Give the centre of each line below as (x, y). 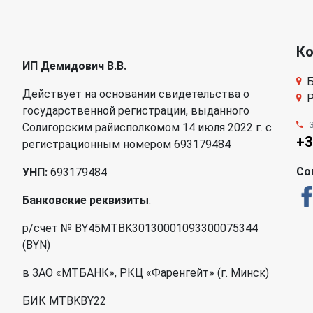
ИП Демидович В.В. (74, 66)
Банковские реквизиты (86, 200)
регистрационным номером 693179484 (126, 144)
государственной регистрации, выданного (136, 111)
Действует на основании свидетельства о (136, 94)
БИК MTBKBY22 (64, 301)
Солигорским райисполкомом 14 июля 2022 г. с (147, 128)
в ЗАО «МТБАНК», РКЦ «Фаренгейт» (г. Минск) (146, 273)
